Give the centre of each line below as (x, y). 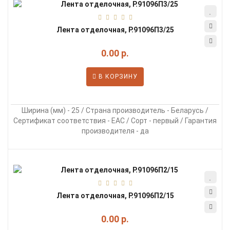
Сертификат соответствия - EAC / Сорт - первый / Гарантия (115, 121)
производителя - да (115, 131)
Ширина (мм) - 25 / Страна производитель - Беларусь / (115, 110)
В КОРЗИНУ (117, 76)
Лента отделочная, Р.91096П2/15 (115, 196)
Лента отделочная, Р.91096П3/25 (115, 30)
